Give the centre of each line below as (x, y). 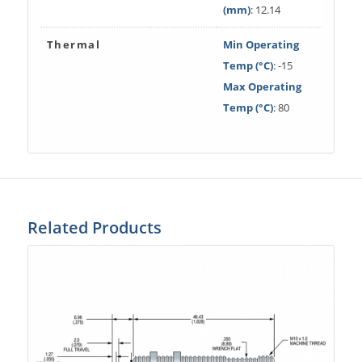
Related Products (94, 227)
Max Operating (262, 86)
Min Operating (261, 44)
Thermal (74, 44)
